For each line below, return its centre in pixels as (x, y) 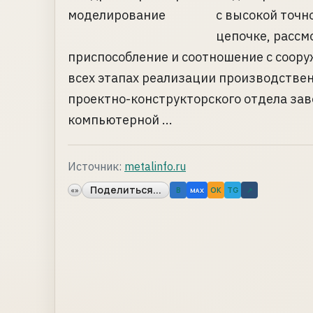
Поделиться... (126, 190)
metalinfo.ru (155, 166)
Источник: (95, 166)
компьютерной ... (120, 120)
